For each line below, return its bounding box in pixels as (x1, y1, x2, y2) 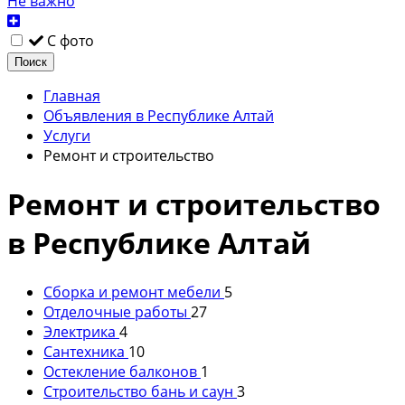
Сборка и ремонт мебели (43, 281, 221, 302)
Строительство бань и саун (43, 381, 233, 401)
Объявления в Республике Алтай (43, 105, 274, 126)
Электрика (43, 321, 116, 342)
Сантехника (43, 341, 125, 362)
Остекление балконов (43, 361, 197, 381)
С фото (47, 30, 94, 51)
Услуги (43, 125, 90, 146)
